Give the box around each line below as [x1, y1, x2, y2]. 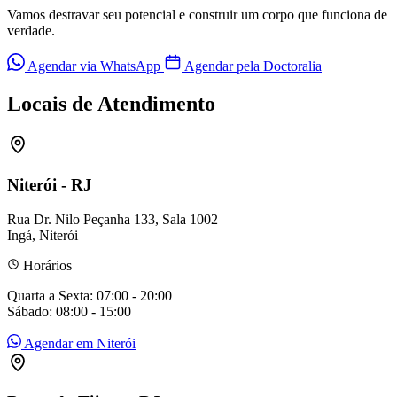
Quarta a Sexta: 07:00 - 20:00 [7, 287, 172, 303]
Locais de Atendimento [7, 92, 215, 116]
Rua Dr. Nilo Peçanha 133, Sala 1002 [7, 211, 218, 227]
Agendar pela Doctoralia [182, 58, 322, 74]
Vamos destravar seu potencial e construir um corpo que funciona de [7, 7, 387, 23]
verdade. [7, 23, 55, 39]
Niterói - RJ [7, 175, 92, 194]
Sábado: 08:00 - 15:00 [7, 303, 131, 319]
